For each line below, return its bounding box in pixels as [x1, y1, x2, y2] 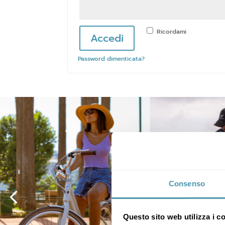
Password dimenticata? [78, 54, 145, 63]
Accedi [90, 31, 124, 46]
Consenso [169, 179, 205, 188]
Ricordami [157, 27, 187, 36]
